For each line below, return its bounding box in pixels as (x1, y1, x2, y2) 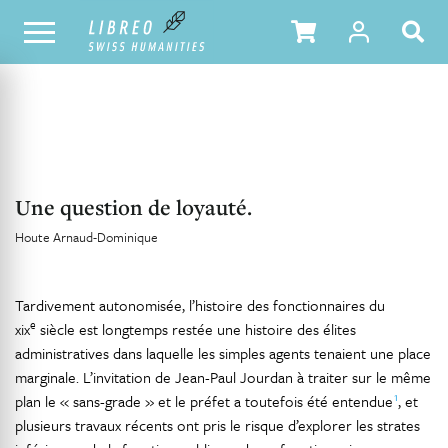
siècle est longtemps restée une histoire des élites (36, 318, 356, 340)
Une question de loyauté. (15, 193, 252, 221)
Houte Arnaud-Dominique (15, 227, 158, 247)
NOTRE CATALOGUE (19, 23, 117, 39)
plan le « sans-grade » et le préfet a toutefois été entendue (15, 390, 394, 412)
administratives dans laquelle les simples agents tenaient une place (15, 342, 431, 364)
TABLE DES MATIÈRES (273, 23, 381, 39)
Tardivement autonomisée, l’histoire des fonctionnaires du (15, 294, 385, 316)
